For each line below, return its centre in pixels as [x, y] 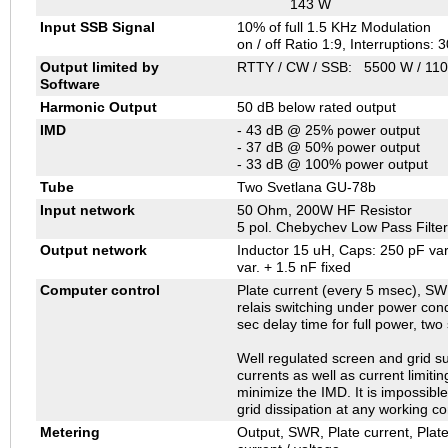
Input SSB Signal [97, 27]
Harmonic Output [98, 107]
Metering [69, 432]
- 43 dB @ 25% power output [328, 130]
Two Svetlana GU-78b [306, 187]
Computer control [99, 290]
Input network [87, 210]
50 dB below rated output [316, 107]
